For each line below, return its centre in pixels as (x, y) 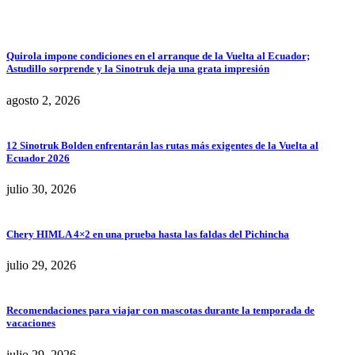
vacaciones (31, 323)
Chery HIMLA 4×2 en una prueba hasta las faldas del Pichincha (148, 235)
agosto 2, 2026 (43, 100)
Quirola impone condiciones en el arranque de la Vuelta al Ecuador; (158, 56)
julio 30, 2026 (41, 189)
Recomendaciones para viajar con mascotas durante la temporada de (160, 311)
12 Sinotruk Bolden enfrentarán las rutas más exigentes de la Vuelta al (162, 145)
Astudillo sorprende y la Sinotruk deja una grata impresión (138, 69)
